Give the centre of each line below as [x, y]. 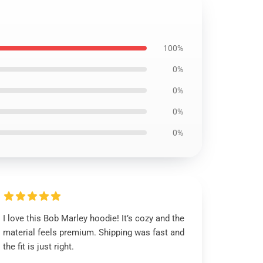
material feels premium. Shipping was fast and [94, 232]
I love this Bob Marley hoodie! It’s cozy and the [94, 218]
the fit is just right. [39, 247]
